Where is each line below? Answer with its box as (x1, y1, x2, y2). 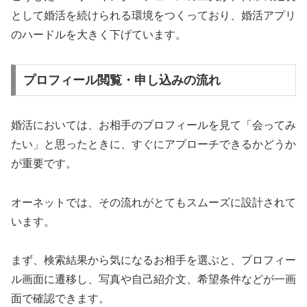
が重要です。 (11, 157, 77, 169)
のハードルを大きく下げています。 (11, 29, 186, 41)
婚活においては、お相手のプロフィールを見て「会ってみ (11, 119, 296, 131)
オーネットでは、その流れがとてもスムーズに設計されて (11, 196, 296, 208)
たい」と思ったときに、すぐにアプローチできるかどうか (11, 138, 296, 150)
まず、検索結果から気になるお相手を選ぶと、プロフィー (11, 254, 296, 267)
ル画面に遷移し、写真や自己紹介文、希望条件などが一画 (11, 273, 296, 286)
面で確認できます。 (11, 293, 110, 305)
